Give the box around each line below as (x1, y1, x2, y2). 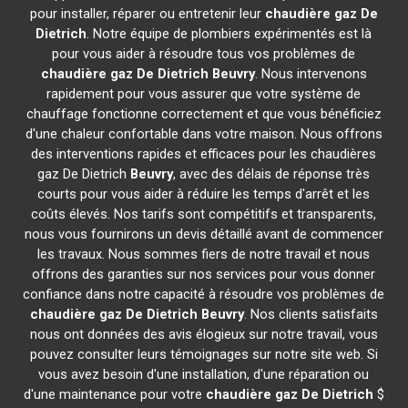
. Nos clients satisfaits (243, 306, 378, 322)
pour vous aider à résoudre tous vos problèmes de (52, 46, 356, 62)
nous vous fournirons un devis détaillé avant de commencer (24, 226, 383, 242)
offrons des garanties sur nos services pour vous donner (32, 266, 376, 282)
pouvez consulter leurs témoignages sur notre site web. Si (29, 346, 378, 362)
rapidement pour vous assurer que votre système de (46, 86, 362, 102)
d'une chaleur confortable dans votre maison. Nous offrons (25, 126, 382, 142)
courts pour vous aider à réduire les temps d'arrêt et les (37, 186, 371, 202)
